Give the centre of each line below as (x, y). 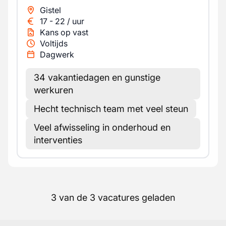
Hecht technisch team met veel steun (111, 109)
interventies (58, 140)
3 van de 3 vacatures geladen (113, 197)
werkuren (53, 90)
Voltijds (54, 43)
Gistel (50, 10)
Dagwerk (57, 54)
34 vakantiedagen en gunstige (97, 77)
